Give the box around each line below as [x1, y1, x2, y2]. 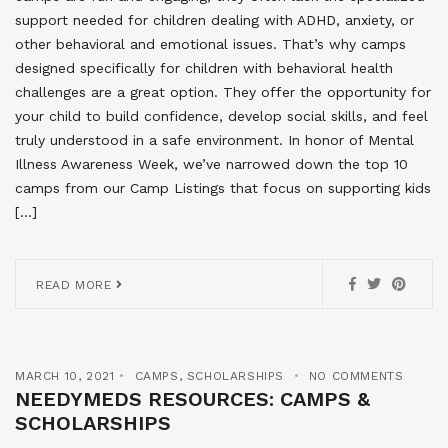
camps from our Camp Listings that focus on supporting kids [15, 179, 431, 196]
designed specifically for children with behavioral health [15, 59, 393, 76]
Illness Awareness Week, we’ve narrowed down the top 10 [15, 155, 408, 172]
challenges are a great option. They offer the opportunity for [15, 83, 431, 100]
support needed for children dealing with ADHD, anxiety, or [15, 11, 414, 28]
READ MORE [36, 277, 116, 292]
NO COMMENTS [308, 368, 404, 383]
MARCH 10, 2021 [15, 368, 115, 383]
